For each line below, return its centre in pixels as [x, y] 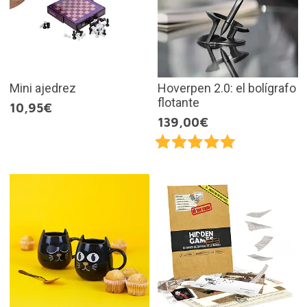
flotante [179, 102]
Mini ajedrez [42, 88]
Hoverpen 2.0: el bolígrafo [227, 88]
